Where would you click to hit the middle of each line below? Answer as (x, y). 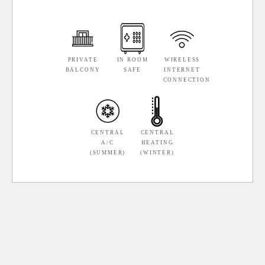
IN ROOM (132, 60)
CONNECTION (187, 80)
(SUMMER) (108, 153)
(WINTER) (157, 153)
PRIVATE (83, 60)
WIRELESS (182, 60)
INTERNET (182, 70)
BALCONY (83, 70)
